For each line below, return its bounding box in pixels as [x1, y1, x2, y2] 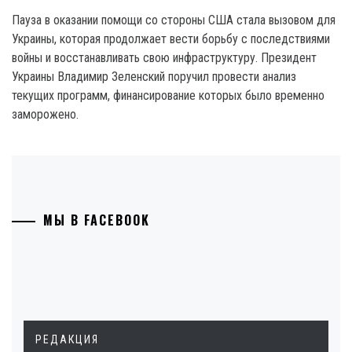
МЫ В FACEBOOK [43, 210, 150, 229]
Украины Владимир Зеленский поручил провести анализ [12, 68, 296, 84]
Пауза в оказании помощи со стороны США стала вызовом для [12, 12, 335, 27]
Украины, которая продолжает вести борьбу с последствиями [12, 31, 330, 46]
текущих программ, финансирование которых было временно [12, 87, 324, 103]
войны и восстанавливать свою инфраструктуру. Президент [12, 49, 317, 65]
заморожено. [12, 106, 82, 122]
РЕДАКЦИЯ [35, 332, 99, 346]
